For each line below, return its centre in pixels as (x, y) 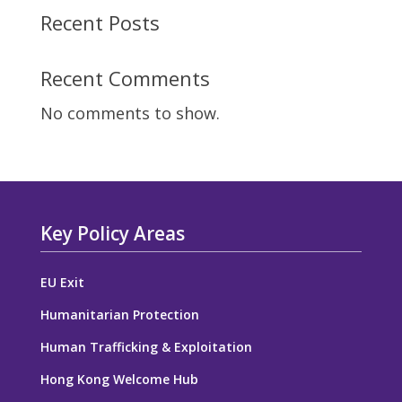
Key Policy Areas (112, 233)
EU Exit (62, 282)
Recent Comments (125, 78)
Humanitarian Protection (119, 314)
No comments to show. (130, 113)
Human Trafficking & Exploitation (146, 346)
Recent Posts (100, 22)
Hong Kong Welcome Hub (119, 379)
